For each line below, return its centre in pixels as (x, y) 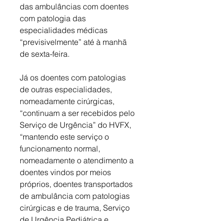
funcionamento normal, (61, 148)
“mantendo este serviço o (65, 136)
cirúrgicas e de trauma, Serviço (76, 207)
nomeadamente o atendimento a (78, 160)
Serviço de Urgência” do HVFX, (76, 125)
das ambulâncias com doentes (75, 6)
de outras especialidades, (67, 89)
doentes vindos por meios (66, 172)
